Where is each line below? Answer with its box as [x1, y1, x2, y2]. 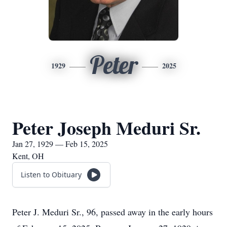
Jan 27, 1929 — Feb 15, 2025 [12, 138, 108, 149]
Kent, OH [12, 150, 44, 161]
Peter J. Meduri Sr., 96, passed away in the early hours [12, 206, 213, 218]
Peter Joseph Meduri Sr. [12, 115, 201, 141]
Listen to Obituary [21, 170, 82, 179]
